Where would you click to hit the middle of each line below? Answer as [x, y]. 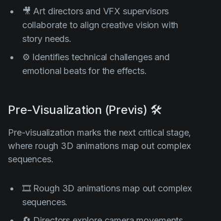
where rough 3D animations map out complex [99, 146]
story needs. [47, 38]
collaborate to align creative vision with [100, 25]
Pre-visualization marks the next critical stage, [100, 132]
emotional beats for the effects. [84, 71]
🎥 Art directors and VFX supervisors [95, 11]
